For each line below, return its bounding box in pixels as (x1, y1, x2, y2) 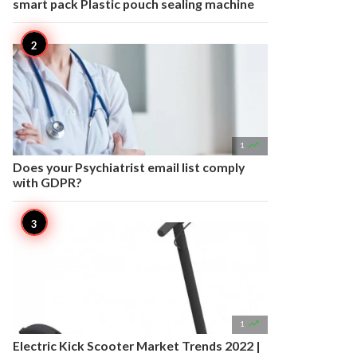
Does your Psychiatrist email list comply (13, 159, 245, 175)
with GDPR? (13, 175, 82, 190)
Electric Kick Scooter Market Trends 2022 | (13, 338, 261, 353)
